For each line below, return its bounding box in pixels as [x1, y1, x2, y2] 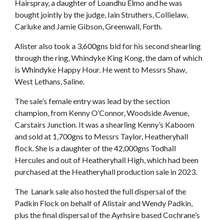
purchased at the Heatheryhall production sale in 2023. [15, 167, 197, 176]
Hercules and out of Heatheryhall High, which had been [15, 155, 198, 165]
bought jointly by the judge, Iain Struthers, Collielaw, [15, 10, 188, 19]
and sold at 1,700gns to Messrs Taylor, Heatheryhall [15, 132, 188, 141]
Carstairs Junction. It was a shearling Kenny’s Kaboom [15, 120, 194, 129]
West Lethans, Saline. [15, 77, 84, 86]
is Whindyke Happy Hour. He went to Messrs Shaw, [15, 65, 187, 74]
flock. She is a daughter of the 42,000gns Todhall [15, 143, 176, 153]
